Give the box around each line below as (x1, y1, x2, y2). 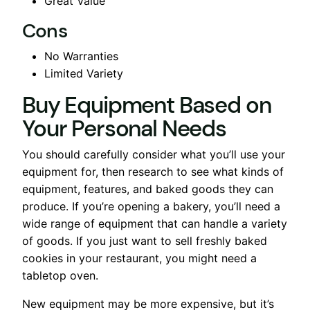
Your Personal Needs (22, 113, 226, 143)
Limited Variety (44, 66, 123, 80)
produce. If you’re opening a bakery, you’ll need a (22, 199, 280, 213)
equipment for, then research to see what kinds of (22, 164, 284, 179)
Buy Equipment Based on (22, 89, 271, 120)
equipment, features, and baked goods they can (22, 181, 273, 196)
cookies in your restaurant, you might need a (22, 250, 257, 265)
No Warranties (44, 48, 118, 63)
